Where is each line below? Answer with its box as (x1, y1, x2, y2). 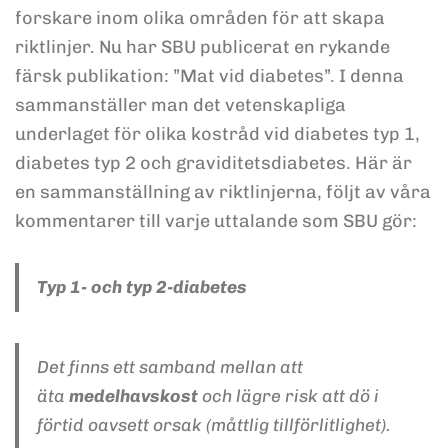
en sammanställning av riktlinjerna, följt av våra (15, 181, 431, 204)
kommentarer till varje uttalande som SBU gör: (15, 210, 417, 233)
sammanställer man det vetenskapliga (15, 94, 346, 117)
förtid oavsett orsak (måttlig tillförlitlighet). (36, 415, 390, 436)
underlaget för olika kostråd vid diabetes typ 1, (15, 123, 420, 146)
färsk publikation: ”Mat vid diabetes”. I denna (15, 65, 404, 88)
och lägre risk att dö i (197, 386, 379, 407)
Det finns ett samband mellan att (36, 357, 303, 378)
